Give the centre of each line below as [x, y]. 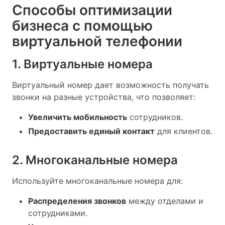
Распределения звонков [77, 201]
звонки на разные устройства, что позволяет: [104, 97]
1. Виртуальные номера [82, 64]
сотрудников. [155, 117]
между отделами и [165, 201]
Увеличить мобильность [78, 117]
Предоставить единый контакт [91, 131]
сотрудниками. [58, 213]
